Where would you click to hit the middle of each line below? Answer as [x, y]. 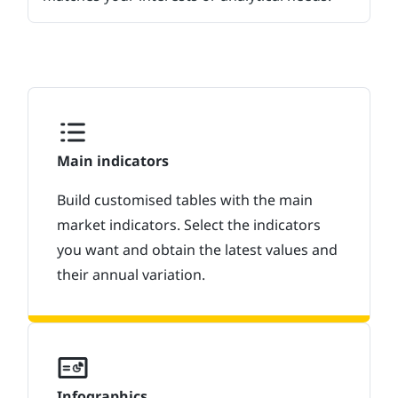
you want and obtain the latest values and [197, 250]
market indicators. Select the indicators [189, 225]
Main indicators [113, 161]
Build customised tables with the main [185, 200]
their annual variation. [131, 275]
